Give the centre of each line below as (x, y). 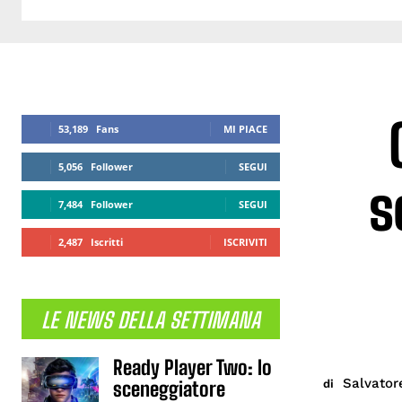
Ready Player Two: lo (193, 367)
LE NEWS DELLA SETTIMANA (151, 320)
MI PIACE (245, 129)
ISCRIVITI (245, 242)
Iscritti (107, 242)
